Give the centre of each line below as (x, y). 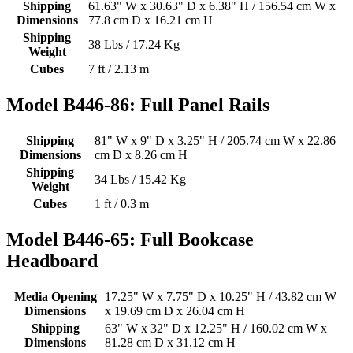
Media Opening (55, 297)
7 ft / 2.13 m (119, 69)
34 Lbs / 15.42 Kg (140, 180)
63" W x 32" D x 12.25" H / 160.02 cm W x (216, 329)
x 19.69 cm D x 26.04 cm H (175, 311)
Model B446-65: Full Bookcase (130, 240)
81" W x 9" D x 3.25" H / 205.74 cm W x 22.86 (215, 141)
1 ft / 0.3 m (122, 204)
